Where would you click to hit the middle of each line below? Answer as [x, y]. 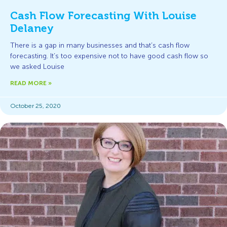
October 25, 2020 [35, 106]
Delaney [32, 28]
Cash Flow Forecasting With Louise [103, 16]
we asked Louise [37, 67]
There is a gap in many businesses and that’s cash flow [100, 45]
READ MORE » [31, 83]
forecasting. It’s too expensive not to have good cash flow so [109, 56]
